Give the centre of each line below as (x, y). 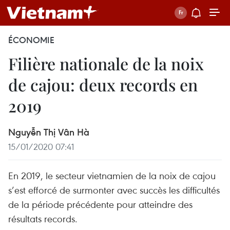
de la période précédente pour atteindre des (100, 204)
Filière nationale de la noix (106, 63)
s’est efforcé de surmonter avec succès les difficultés (114, 190)
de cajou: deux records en (103, 84)
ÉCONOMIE (31, 40)
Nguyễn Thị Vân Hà (49, 132)
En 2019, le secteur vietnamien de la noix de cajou (112, 175)
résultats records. (43, 218)
